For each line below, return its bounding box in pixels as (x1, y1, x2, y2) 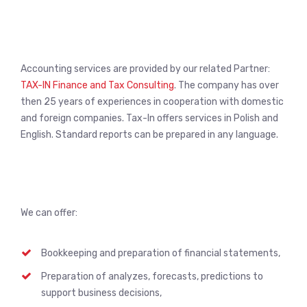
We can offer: (21, 207, 77, 219)
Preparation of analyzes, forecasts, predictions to (41, 271, 263, 282)
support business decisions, (41, 287, 162, 299)
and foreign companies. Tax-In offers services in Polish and (21, 112, 278, 124)
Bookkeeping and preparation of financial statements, (41, 247, 280, 259)
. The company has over (174, 79, 279, 91)
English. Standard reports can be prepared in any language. (21, 129, 278, 140)
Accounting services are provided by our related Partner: (21, 63, 270, 75)
